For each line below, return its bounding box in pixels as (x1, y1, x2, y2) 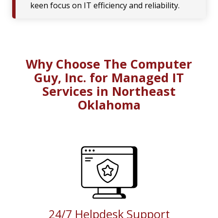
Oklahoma (77, 96, 141, 113)
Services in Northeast (42, 83, 176, 100)
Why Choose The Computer (26, 55, 192, 73)
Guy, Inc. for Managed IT (34, 69, 184, 86)
